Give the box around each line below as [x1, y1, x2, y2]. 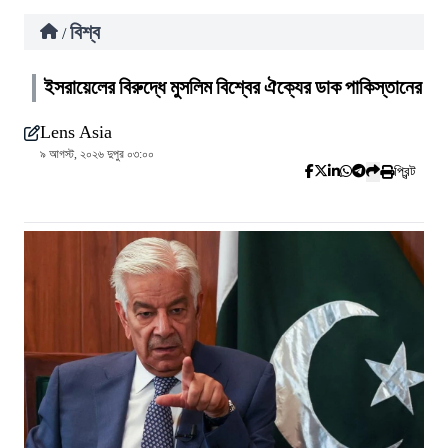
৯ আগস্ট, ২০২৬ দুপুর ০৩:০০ [40, 147, 154, 161]
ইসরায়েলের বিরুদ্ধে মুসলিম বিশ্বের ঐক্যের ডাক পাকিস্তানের [44, 76, 422, 99]
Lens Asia [40, 122, 112, 142]
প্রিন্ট [394, 164, 416, 179]
